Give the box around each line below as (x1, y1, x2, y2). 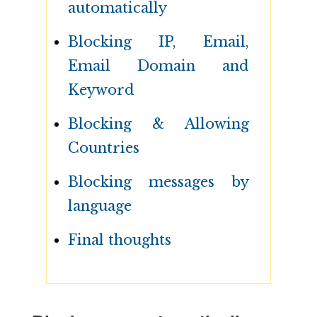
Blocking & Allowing (67, 115, 250, 133)
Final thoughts (67, 231, 171, 249)
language (67, 197, 132, 215)
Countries (67, 139, 139, 157)
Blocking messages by (67, 173, 250, 191)
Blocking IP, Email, (67, 33, 250, 51)
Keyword (67, 81, 134, 99)
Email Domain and (67, 57, 250, 75)
